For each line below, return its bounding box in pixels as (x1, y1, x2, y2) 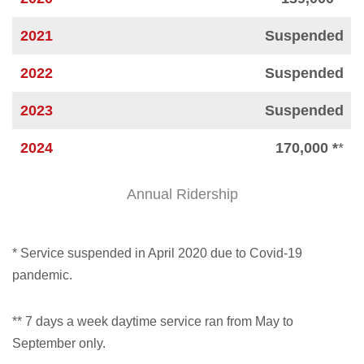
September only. (12, 336, 106, 351)
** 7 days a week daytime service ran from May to (12, 314, 293, 329)
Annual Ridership (126, 186, 238, 203)
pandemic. (12, 268, 72, 283)
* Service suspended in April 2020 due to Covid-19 (12, 246, 302, 261)
